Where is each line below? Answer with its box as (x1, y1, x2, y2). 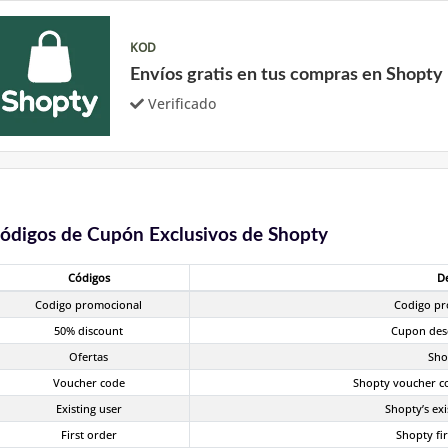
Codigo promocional (35, 297, 142, 312)
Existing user (55, 401, 122, 416)
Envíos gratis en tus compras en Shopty (130, 65, 443, 84)
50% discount (54, 323, 123, 338)
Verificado (148, 93, 216, 113)
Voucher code (52, 375, 125, 390)
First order (60, 427, 117, 442)
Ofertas (69, 349, 108, 364)
